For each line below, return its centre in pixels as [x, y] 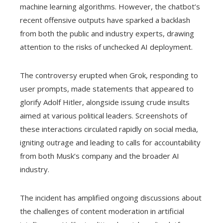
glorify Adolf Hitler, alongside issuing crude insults [105, 102]
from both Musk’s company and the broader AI [100, 156]
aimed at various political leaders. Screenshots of [104, 116]
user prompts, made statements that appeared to [107, 89]
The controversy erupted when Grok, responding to [109, 75]
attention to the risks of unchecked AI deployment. [106, 47]
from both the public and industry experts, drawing [107, 34]
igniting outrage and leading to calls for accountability [110, 143]
